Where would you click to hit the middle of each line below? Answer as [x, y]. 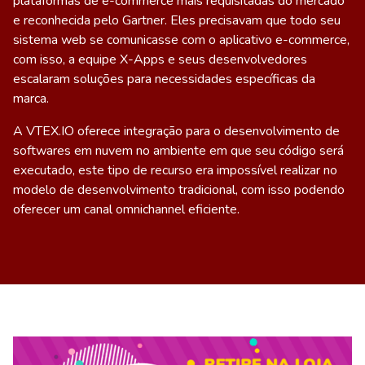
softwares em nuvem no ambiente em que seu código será [178, 151]
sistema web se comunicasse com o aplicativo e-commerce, [181, 40]
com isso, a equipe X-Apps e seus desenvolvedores [160, 59]
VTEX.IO [50, 131]
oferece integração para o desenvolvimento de [207, 131]
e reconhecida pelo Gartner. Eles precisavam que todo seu [177, 20]
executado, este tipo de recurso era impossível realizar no [175, 170]
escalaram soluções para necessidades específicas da [164, 79]
